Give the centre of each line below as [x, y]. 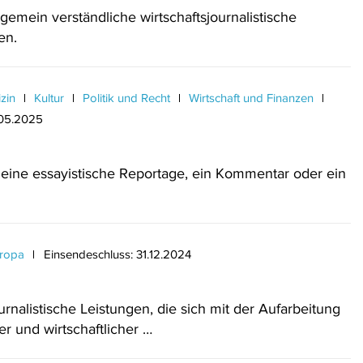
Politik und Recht [126, 98]
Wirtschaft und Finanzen [251, 98]
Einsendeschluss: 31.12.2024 [117, 254]
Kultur [49, 98]
